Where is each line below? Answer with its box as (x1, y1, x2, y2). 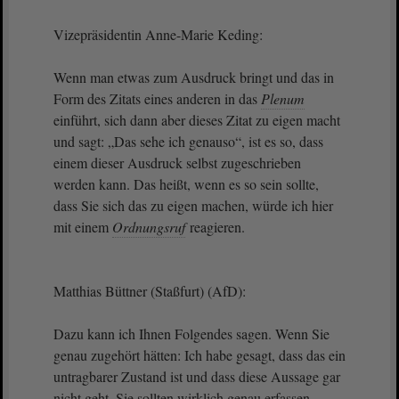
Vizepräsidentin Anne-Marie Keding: (53, 25, 267, 44)
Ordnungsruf (112, 217, 185, 236)
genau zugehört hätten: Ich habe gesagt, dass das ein (53, 346, 346, 364)
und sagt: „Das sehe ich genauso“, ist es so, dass (53, 132, 323, 151)
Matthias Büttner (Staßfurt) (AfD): (53, 281, 250, 300)
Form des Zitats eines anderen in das (53, 89, 261, 108)
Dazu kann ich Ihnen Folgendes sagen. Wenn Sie (53, 324, 330, 343)
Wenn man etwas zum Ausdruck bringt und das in (53, 68, 334, 86)
